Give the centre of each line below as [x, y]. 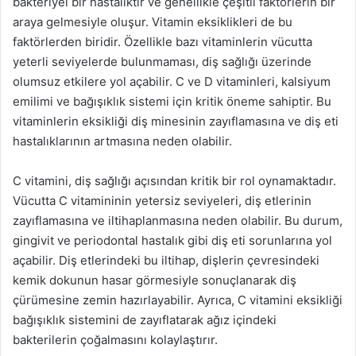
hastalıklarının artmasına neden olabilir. [122, 141]
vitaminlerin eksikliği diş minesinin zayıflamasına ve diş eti [176, 121]
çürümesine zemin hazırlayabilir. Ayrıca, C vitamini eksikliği [178, 300]
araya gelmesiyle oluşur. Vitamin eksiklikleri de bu [153, 22]
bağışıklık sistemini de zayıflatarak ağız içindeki [145, 320]
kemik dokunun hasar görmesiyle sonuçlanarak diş [155, 280]
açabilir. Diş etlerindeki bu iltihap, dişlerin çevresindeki [166, 260]
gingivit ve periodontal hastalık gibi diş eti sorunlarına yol [172, 240]
